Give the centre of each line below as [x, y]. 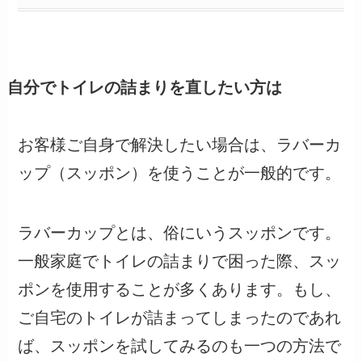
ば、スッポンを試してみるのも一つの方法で [180, 345]
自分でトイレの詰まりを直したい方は [144, 87]
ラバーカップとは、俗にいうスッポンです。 [180, 232]
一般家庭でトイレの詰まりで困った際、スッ [180, 261]
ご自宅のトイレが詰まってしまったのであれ [180, 317]
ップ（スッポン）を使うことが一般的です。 [180, 173]
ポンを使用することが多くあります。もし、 [180, 289]
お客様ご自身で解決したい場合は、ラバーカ [180, 144]
